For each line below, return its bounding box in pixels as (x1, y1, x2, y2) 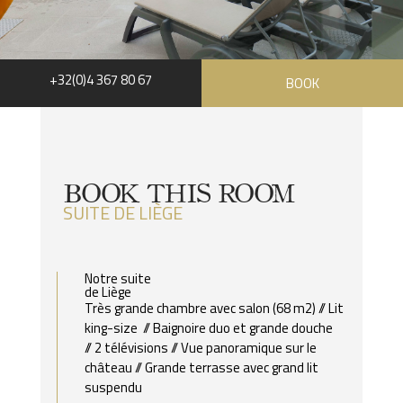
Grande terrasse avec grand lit (141, 356, 318, 378)
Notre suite (84, 267, 151, 289)
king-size (84, 317, 143, 338)
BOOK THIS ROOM (62, 174, 294, 209)
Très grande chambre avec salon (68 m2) (84, 297, 318, 318)
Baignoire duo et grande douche (149, 317, 333, 338)
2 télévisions (91, 336, 171, 358)
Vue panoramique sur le (180, 336, 317, 358)
